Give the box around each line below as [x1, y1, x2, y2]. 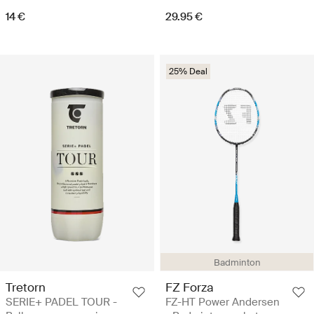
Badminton [213, 257, 261, 269]
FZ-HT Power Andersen [165, 295, 280, 310]
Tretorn [6, 280, 46, 296]
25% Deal [169, 66, 207, 78]
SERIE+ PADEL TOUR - [6, 295, 117, 310]
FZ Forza [165, 280, 214, 296]
